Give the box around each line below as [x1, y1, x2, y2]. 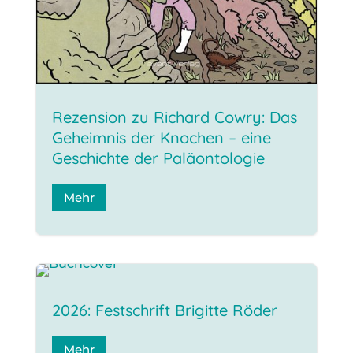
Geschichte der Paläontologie [51, 147, 265, 168]
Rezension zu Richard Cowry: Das [51, 106, 297, 127]
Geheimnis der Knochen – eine [51, 127, 271, 147]
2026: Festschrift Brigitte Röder [51, 299, 277, 320]
